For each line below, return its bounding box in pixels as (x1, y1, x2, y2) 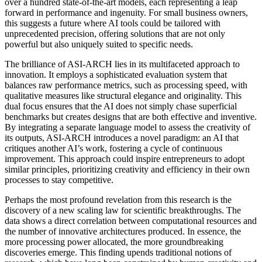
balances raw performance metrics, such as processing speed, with (5, 80, 247, 90)
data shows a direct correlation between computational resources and (5, 215, 257, 226)
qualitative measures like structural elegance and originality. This (5, 90, 242, 101)
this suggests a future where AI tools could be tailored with (5, 18, 220, 28)
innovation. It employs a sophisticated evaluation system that (5, 69, 227, 80)
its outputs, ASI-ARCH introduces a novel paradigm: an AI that (5, 132, 239, 143)
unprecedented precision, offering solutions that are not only (5, 28, 225, 39)
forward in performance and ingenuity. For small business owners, (5, 7, 248, 18)
